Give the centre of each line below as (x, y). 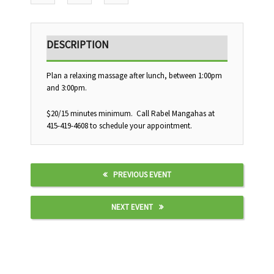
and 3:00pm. (67, 87)
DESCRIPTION (78, 44)
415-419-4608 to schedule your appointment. (119, 126)
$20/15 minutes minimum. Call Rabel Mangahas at (131, 114)
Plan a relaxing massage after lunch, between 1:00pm (134, 75)
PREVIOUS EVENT (142, 175)
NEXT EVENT (132, 207)
